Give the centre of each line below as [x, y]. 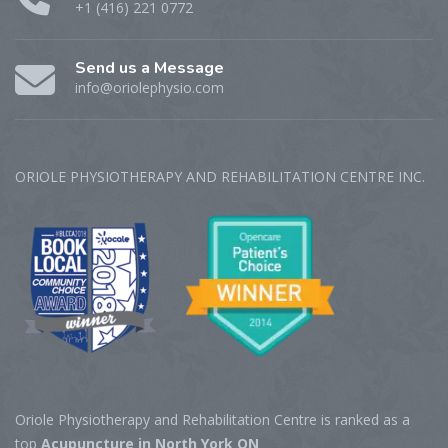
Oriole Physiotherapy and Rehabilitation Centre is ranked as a [212, 419]
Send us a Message [149, 68]
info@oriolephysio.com [149, 87]
